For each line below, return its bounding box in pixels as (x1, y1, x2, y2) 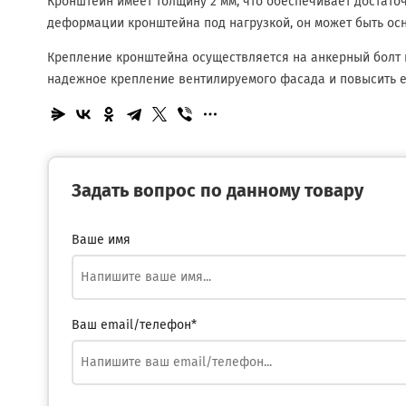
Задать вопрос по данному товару (72, 182, 363, 200)
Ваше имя (72, 234, 130, 246)
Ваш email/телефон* (72, 319, 197, 332)
